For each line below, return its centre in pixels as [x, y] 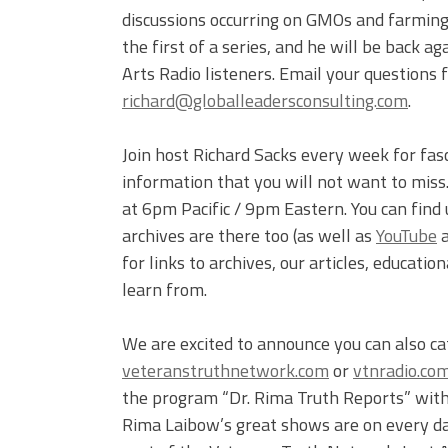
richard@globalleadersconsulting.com [265, 101]
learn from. [164, 290]
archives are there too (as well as [249, 236]
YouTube [406, 236]
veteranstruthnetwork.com [225, 371]
